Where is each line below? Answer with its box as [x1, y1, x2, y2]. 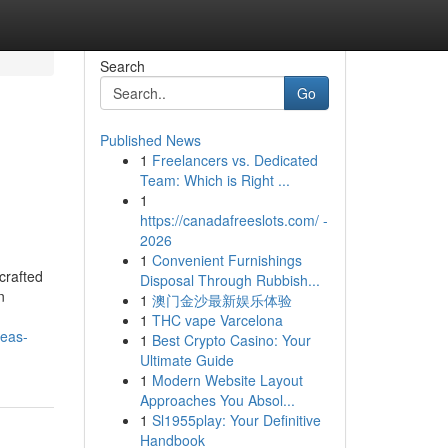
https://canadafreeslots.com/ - [139, 210, 328, 230]
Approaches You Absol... [139, 390, 295, 410]
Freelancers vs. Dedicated [151, 150, 318, 170]
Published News [99, 130, 201, 150]
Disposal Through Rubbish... [139, 270, 320, 290]
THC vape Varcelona [151, 310, 283, 330]
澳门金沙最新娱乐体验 [151, 290, 292, 310]
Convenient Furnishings [151, 250, 302, 270]
